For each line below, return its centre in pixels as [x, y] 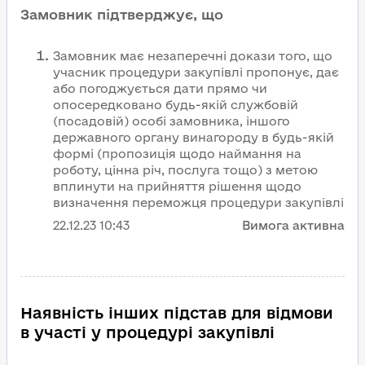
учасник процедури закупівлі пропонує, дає [196, 72]
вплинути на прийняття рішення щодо [177, 186]
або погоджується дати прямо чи [160, 88]
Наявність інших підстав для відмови [177, 313]
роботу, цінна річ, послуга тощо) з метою [185, 170]
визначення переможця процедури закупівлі [198, 202]
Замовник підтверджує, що [122, 14]
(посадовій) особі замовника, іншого [172, 121]
